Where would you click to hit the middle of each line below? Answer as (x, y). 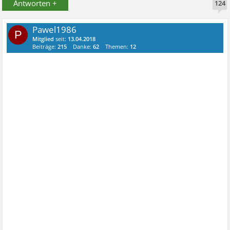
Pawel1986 (55, 30)
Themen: (118, 46)
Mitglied (43, 39)
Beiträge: (45, 46)
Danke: (83, 46)
